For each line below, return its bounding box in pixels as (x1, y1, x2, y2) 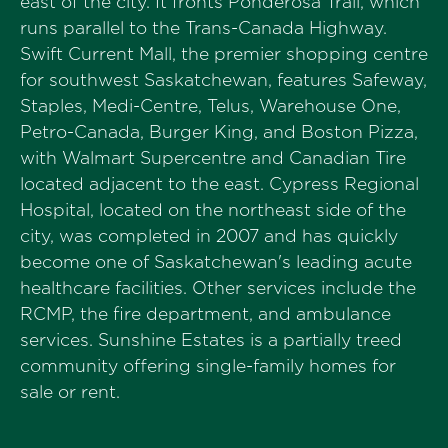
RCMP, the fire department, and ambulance (20, 303, 391, 325)
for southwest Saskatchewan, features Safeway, (20, 69, 427, 91)
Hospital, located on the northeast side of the (20, 199, 406, 221)
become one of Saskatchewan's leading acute (20, 251, 412, 273)
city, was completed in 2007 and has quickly (20, 225, 398, 247)
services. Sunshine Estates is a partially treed (20, 329, 402, 351)
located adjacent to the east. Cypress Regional (20, 173, 419, 195)
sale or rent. (20, 381, 120, 403)
